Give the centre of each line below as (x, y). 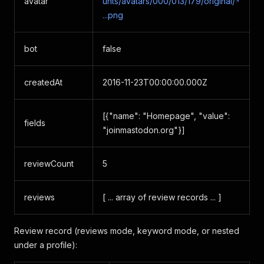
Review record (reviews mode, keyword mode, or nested (127, 231)
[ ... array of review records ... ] (162, 197)
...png (113, 15)
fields (35, 123)
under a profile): (46, 245)
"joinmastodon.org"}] (144, 130)
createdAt (43, 82)
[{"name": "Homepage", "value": (166, 116)
